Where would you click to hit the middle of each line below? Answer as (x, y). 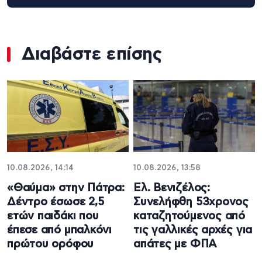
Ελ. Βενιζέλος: (172, 188)
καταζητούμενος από (189, 216)
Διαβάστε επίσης (92, 54)
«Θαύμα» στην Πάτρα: (66, 188)
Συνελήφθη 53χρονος (191, 202)
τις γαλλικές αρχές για (193, 230)
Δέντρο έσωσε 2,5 (56, 202)
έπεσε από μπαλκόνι (60, 230)
